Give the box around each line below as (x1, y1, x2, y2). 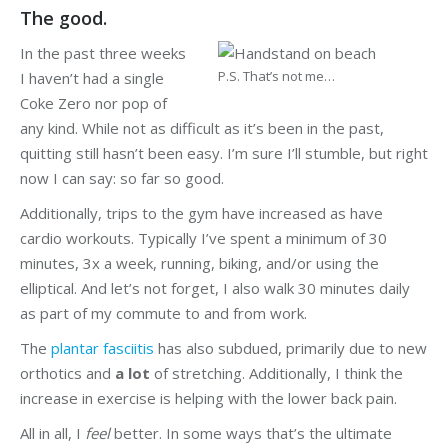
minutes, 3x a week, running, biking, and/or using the (20, 253, 379, 273)
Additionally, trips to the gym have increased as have (20, 203, 383, 223)
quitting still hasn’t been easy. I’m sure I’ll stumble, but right (20, 143, 428, 163)
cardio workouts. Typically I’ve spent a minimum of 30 (20, 228, 387, 248)
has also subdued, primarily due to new (154, 338, 427, 358)
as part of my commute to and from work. (20, 303, 307, 323)
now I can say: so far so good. (20, 168, 224, 188)
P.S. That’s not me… (218, 67, 335, 85)
